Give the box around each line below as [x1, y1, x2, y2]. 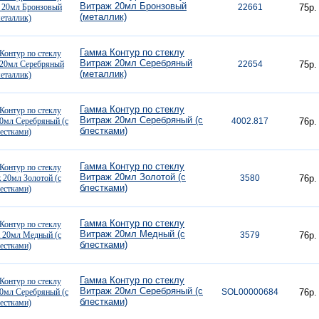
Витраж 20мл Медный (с [80, 229, 185, 239]
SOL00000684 [221, 287, 278, 297]
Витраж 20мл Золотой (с [80, 172, 186, 182]
